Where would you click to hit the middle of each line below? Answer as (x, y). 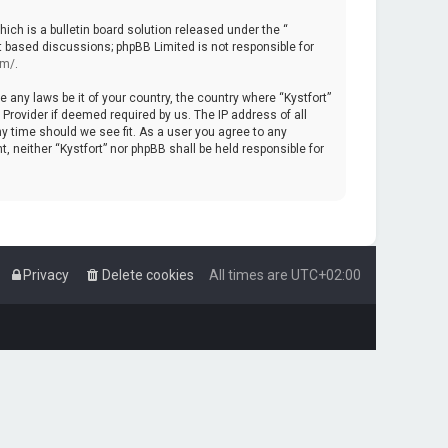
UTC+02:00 (326, 275)
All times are (250, 275)
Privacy (46, 275)
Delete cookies (148, 275)
